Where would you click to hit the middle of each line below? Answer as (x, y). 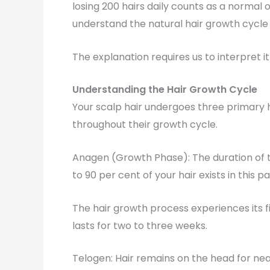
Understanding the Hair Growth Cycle (165, 90)
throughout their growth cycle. (145, 125)
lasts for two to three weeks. (140, 225)
